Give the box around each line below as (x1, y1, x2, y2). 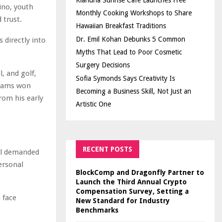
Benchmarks (76, 206, 118, 214)
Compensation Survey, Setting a (76, 187, 189, 195)
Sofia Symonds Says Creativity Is (76, 74, 175, 82)
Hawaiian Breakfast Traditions (76, 22, 166, 30)
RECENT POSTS (83, 145, 132, 153)
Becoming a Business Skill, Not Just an (76, 87, 191, 95)
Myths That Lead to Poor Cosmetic (76, 48, 182, 56)
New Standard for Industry (76, 197, 170, 205)
